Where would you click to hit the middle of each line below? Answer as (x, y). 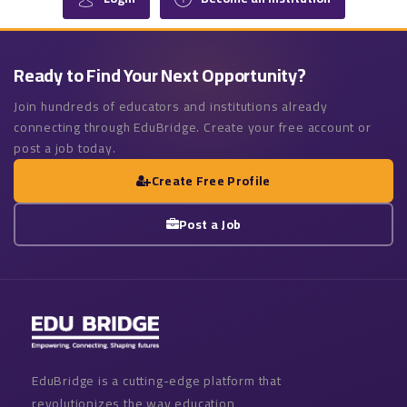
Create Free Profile (211, 180)
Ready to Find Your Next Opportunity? (160, 74)
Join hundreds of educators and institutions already (171, 106)
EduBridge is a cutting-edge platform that (157, 381)
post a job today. (65, 148)
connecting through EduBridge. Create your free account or (193, 127)
